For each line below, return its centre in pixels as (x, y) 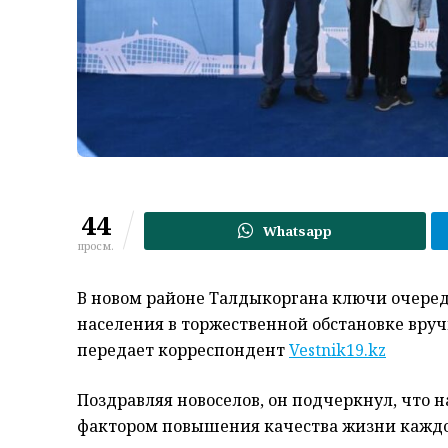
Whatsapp (298, 230)
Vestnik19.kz (337, 349)
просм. (95, 245)
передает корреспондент (183, 349)
